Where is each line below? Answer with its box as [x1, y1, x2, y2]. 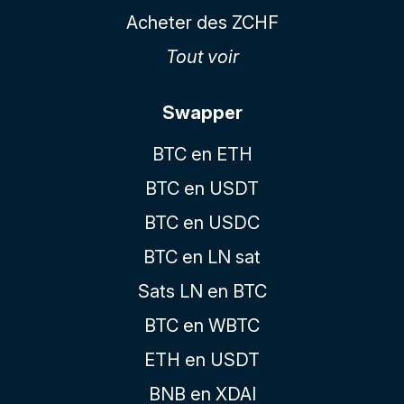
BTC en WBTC [144, 314, 260, 336]
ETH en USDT [144, 348, 260, 371]
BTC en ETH [151, 142, 252, 165]
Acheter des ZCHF [125, 11, 279, 33]
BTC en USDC [144, 211, 260, 234]
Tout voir [165, 45, 239, 68]
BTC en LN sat [143, 245, 261, 268]
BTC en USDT [145, 177, 259, 199]
